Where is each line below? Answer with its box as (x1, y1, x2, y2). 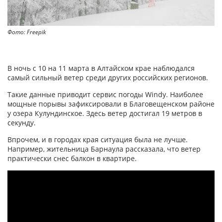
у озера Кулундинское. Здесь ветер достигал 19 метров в (7, 109, 202, 118)
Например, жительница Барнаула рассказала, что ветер (7, 144, 201, 154)
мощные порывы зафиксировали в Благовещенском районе (7, 99, 215, 109)
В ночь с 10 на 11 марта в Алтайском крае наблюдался (7, 63, 195, 73)
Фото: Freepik (7, 28, 46, 37)
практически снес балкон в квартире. (7, 154, 137, 164)
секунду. (7, 118, 36, 128)
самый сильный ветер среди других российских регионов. (7, 73, 208, 83)
